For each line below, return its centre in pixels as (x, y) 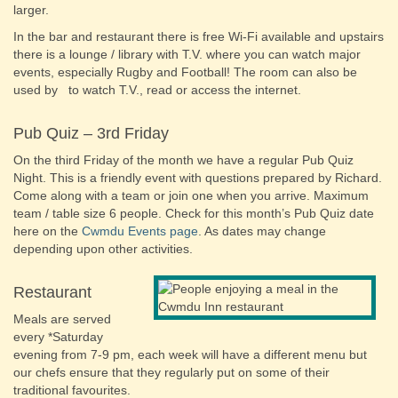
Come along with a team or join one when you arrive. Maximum (191, 195)
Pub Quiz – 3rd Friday (91, 133)
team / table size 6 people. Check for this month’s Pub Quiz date (194, 213)
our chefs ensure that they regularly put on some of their (171, 372)
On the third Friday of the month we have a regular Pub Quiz (183, 160)
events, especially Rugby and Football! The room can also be (185, 72)
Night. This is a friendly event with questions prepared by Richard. (198, 178)
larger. (31, 10)
